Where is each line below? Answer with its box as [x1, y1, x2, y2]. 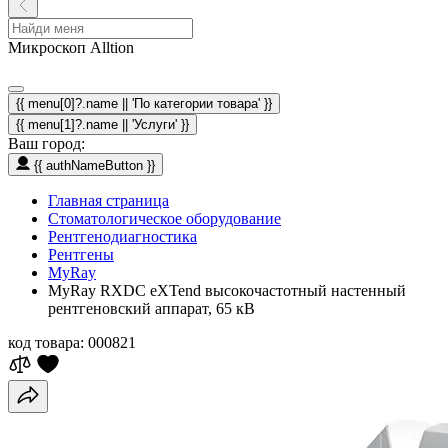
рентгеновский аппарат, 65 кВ [48, 300, 255, 317]
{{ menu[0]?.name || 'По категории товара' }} [16, 96, 272, 111]
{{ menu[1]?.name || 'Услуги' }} [16, 117, 189, 132]
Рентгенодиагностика [48, 228, 197, 245]
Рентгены [48, 246, 114, 263]
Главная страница [48, 192, 169, 209]
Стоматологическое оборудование [48, 210, 281, 227]
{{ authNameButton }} [34, 158, 155, 173]
